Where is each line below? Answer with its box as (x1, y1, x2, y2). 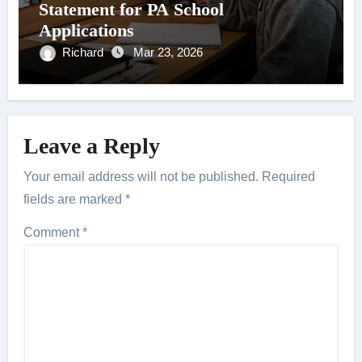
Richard (61, 45, 107, 60)
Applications (38, 20, 134, 41)
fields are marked (23, 192, 126, 207)
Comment (23, 225, 83, 240)
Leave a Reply (23, 133, 161, 158)
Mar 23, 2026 (133, 45, 203, 60)
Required (262, 170, 316, 184)
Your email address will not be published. (23, 170, 259, 184)
